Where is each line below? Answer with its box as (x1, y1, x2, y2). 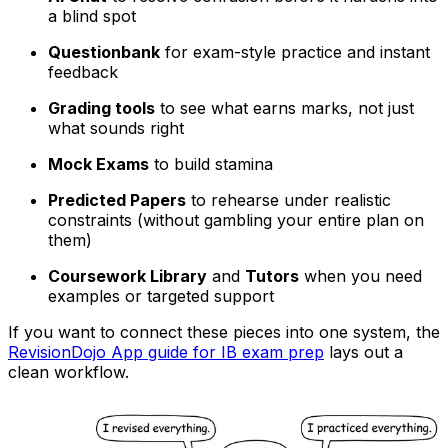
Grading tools (48, 98, 155, 119)
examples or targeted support (48, 286, 274, 307)
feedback (48, 62, 118, 83)
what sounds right (48, 118, 184, 139)
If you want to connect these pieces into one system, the (8, 322, 440, 343)
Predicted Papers (48, 190, 186, 211)
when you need (299, 266, 422, 287)
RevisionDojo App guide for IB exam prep (8, 342, 324, 363)
